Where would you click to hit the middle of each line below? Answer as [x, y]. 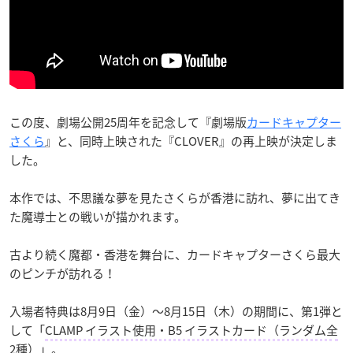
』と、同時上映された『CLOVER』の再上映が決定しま [191, 141]
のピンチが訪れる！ [63, 273]
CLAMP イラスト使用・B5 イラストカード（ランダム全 [191, 330]
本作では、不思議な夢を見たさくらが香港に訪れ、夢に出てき [175, 197]
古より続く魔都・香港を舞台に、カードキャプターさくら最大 [175, 254]
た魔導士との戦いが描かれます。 [98, 216]
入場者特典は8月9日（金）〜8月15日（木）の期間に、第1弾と [176, 311]
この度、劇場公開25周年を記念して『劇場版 [128, 122]
